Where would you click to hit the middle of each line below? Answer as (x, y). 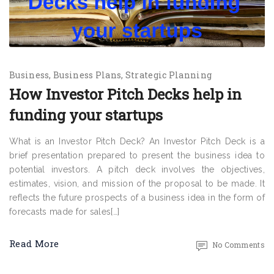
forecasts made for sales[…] (65, 212)
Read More (34, 243)
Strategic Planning (168, 75)
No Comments (238, 245)
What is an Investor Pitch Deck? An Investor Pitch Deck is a (137, 141)
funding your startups (86, 115)
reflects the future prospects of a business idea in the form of (137, 198)
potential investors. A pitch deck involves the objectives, (137, 169)
